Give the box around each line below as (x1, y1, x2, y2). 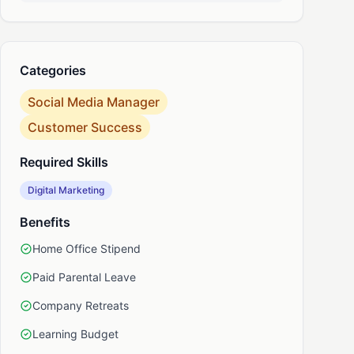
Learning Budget (32, 327, 119, 341)
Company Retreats (32, 299, 129, 312)
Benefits (20, 214, 70, 230)
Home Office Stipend (32, 242, 141, 255)
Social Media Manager (28, 94, 160, 110)
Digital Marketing (28, 184, 104, 196)
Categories (20, 62, 86, 78)
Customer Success (28, 119, 142, 135)
